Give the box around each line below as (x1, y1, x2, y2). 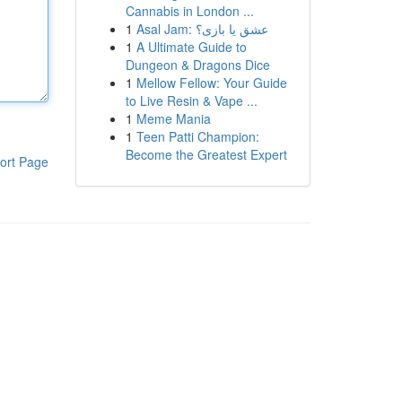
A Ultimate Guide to (135, 38, 247, 56)
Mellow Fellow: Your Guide (135, 74, 287, 92)
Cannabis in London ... (125, 2, 254, 20)
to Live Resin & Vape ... (125, 92, 258, 109)
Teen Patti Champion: (135, 127, 259, 145)
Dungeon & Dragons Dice (125, 56, 270, 74)
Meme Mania (135, 109, 211, 127)
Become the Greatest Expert (125, 145, 287, 163)
